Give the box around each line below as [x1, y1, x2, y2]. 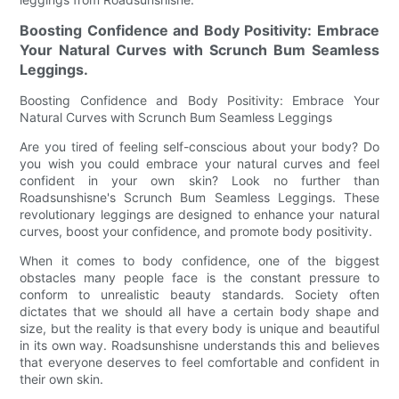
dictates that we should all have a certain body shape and [20, 303, 379, 319]
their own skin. [20, 370, 104, 387]
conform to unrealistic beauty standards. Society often [20, 286, 379, 302]
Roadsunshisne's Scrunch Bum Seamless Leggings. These [20, 189, 379, 205]
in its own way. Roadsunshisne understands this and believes [20, 337, 379, 353]
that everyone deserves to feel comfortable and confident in [20, 354, 379, 370]
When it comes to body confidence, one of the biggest [20, 252, 379, 268]
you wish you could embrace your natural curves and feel [20, 155, 379, 171]
